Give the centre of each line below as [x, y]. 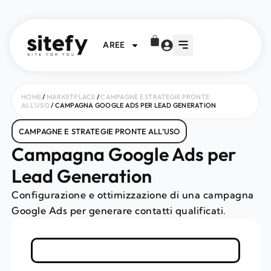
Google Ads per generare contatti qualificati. [119, 211]
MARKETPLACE [71, 97]
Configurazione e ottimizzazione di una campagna [133, 195]
